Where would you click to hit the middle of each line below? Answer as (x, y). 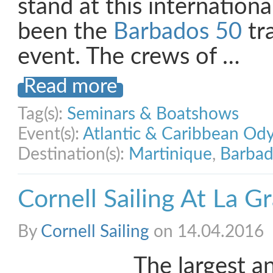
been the (66, 32)
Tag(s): (42, 114)
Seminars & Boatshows (153, 114)
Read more (70, 87)
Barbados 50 (181, 32)
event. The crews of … (129, 57)
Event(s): (50, 134)
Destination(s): (73, 154)
